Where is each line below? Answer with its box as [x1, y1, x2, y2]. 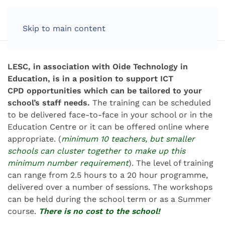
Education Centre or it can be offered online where [8, 122, 209, 132]
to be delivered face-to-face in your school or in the [8, 110, 212, 120]
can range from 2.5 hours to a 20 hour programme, [8, 170, 208, 180]
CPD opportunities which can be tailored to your [8, 86, 202, 95]
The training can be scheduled [92, 98, 211, 107]
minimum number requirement [8, 158, 129, 168]
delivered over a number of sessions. [8, 182, 153, 192]
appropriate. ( [8, 134, 61, 144]
